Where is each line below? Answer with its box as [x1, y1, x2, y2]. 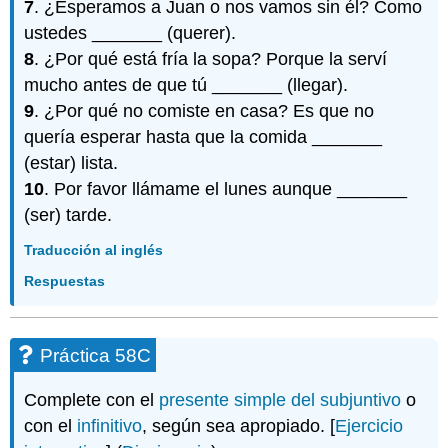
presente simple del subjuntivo [159, 390, 402, 411]
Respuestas [24, 273, 106, 290]
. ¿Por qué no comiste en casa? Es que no [34, 100, 375, 121]
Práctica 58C [40, 344, 152, 366]
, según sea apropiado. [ [142, 416, 336, 437]
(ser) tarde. [24, 204, 113, 225]
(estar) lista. [24, 152, 119, 173]
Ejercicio [335, 416, 404, 437]
